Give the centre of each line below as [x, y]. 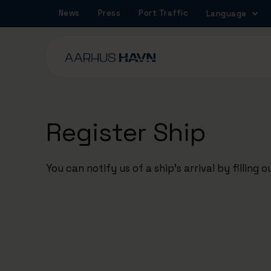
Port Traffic [164, 13]
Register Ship [126, 132]
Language [226, 13]
